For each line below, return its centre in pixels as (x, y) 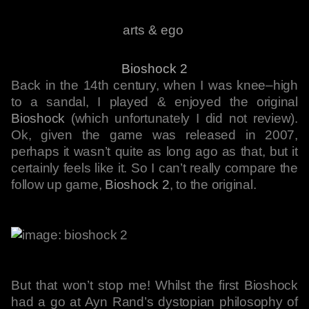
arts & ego (153, 30)
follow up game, (58, 185)
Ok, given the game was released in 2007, (154, 135)
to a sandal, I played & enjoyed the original (154, 102)
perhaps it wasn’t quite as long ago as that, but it (154, 151)
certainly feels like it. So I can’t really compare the (154, 168)
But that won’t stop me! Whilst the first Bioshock (154, 285)
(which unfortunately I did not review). (181, 118)
